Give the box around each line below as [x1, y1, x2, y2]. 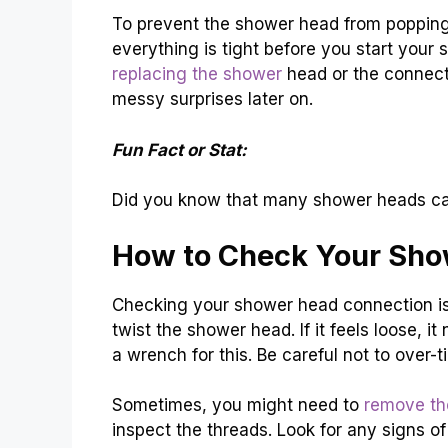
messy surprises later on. [112, 89, 313, 110]
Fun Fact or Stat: [112, 139, 247, 160]
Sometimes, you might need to [112, 395, 364, 416]
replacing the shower [112, 64, 282, 85]
